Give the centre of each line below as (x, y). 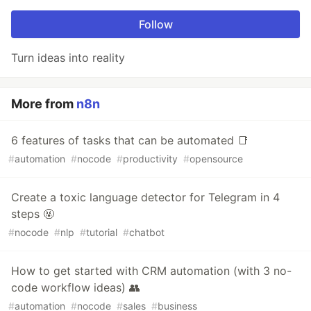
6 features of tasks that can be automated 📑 (130, 141)
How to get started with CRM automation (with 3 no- (151, 271)
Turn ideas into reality (68, 58)
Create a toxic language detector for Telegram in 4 (145, 197)
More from (44, 104)
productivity (150, 159)
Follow (155, 25)
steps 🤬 (33, 214)
